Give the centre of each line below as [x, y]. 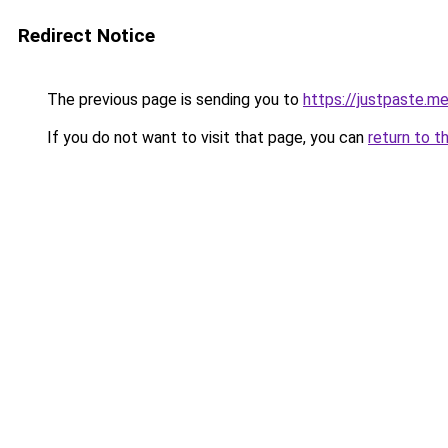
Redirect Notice [86, 35]
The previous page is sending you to [173, 99]
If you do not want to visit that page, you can [205, 137]
